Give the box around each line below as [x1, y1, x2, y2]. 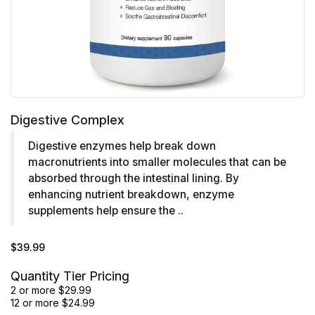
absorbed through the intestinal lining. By [28, 172, 239, 185]
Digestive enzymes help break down [28, 139, 216, 153]
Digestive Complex [11, 112, 124, 127]
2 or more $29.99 [11, 284, 91, 296]
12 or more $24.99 [11, 297, 95, 309]
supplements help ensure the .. [28, 204, 184, 217]
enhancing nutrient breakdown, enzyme [28, 188, 234, 201]
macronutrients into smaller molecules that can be [28, 155, 286, 169]
